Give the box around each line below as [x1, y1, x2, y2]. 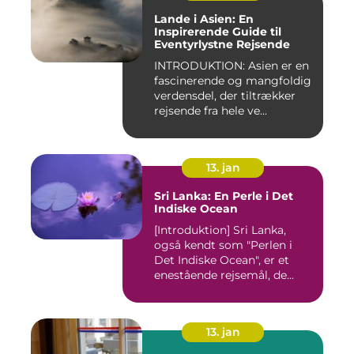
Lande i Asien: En [154, 12, 254, 27]
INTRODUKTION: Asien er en [154, 58, 309, 73]
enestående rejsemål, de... [154, 268, 294, 283]
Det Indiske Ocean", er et [154, 253, 289, 268]
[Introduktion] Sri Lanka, [154, 223, 286, 238]
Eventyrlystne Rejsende [154, 37, 290, 52]
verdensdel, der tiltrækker [154, 88, 296, 104]
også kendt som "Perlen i [154, 238, 292, 253]
